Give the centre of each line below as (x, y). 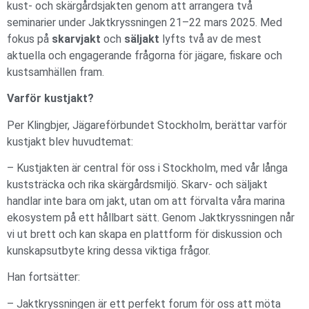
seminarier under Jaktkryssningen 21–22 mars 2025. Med (144, 22)
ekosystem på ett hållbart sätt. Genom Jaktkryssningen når (151, 218)
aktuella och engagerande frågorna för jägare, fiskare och (144, 55)
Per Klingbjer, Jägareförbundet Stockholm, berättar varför (147, 125)
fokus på (29, 39)
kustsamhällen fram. (57, 72)
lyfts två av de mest (210, 39)
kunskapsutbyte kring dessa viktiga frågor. (110, 251)
